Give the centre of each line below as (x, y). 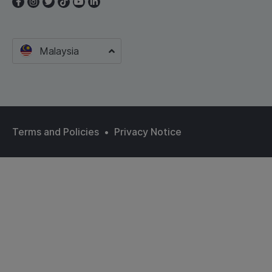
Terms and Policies (56, 132)
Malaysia (59, 51)
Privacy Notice (148, 132)
